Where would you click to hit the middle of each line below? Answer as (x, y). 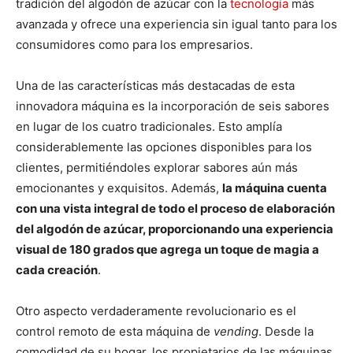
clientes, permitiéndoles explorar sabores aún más (157, 167)
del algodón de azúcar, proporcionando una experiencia (175, 229)
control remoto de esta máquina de (115, 331)
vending (236, 331)
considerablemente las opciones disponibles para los (164, 147)
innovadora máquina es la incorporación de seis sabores (173, 106)
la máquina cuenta (275, 188)
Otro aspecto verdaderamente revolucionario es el (156, 310)
